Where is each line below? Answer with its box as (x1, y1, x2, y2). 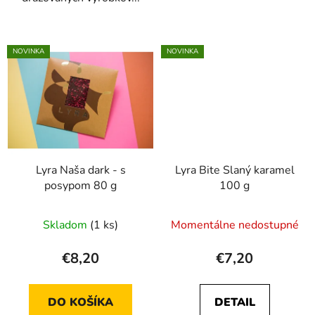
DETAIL (214, 295, 255, 311)
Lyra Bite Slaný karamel (174, 162, 295, 179)
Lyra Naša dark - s (35, 162, 126, 179)
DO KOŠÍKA (48, 295, 113, 311)
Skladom (43, 217, 90, 233)
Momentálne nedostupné (170, 217, 299, 233)
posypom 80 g (44, 178, 117, 194)
